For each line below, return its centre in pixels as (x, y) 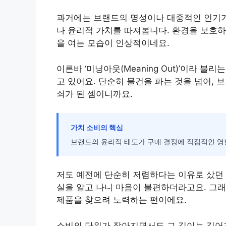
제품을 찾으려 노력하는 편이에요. (122, 200)
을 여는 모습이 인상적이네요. (113, 43)
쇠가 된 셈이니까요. (95, 94)
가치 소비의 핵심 (97, 128)
